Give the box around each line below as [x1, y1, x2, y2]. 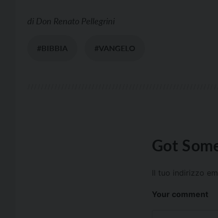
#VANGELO [94, 43, 135, 53]
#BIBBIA [37, 43, 68, 53]
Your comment [152, 189, 208, 199]
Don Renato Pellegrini [36, 16, 115, 26]
